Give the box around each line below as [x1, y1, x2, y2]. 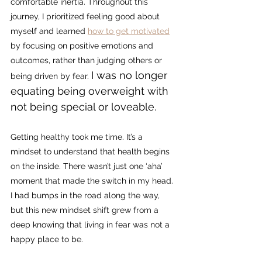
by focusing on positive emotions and [11, 41, 156, 51]
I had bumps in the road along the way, [11, 191, 162, 201]
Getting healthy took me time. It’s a [11, 132, 145, 142]
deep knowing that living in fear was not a [11, 220, 172, 230]
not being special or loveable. [11, 101, 159, 113]
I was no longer [91, 69, 170, 82]
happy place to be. [11, 235, 83, 244]
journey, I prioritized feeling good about [11, 12, 162, 22]
